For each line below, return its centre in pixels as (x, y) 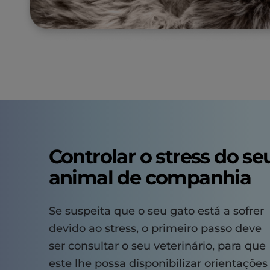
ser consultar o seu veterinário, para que (157, 246)
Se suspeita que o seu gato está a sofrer (156, 211)
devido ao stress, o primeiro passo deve (155, 229)
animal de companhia (150, 178)
